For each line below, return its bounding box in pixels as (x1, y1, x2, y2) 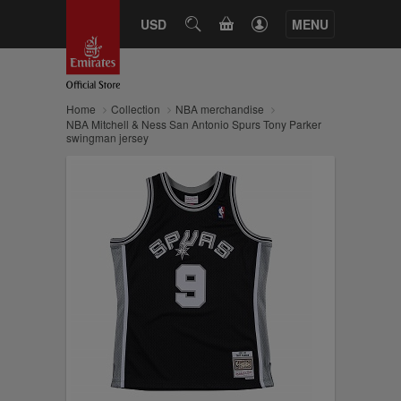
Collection (111, 101, 160, 116)
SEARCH (184, 15, 248, 31)
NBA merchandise (175, 101, 264, 116)
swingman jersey (66, 130, 149, 145)
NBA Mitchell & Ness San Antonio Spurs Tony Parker (66, 116, 321, 132)
